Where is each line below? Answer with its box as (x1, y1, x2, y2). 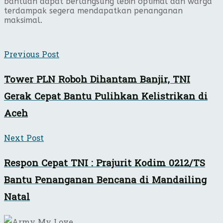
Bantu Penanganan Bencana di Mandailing (4, 172, 207, 189)
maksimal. (4, 15, 42, 25)
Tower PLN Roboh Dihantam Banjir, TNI (4, 71, 190, 88)
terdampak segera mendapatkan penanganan (4, 5, 183, 15)
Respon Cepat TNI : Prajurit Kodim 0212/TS (4, 155, 205, 172)
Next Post (4, 131, 44, 146)
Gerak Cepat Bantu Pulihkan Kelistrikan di (4, 88, 208, 105)
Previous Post (4, 47, 59, 62)
